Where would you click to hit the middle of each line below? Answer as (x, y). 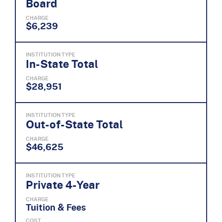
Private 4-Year (63, 184)
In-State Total (62, 63)
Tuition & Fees (56, 207)
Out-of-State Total (74, 124)
